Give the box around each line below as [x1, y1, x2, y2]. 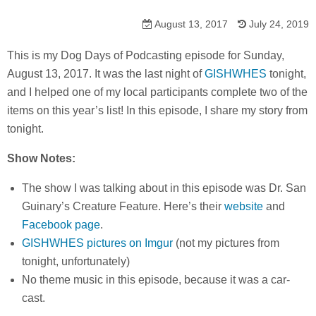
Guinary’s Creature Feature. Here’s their [21, 200, 224, 212]
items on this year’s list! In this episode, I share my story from [7, 104, 308, 116]
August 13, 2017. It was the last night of [7, 68, 205, 80]
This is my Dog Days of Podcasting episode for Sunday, [7, 49, 284, 61]
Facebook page [21, 219, 100, 231]
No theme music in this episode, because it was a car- [21, 274, 290, 286]
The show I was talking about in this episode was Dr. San [21, 182, 306, 194]
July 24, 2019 [246, 18, 309, 30]
